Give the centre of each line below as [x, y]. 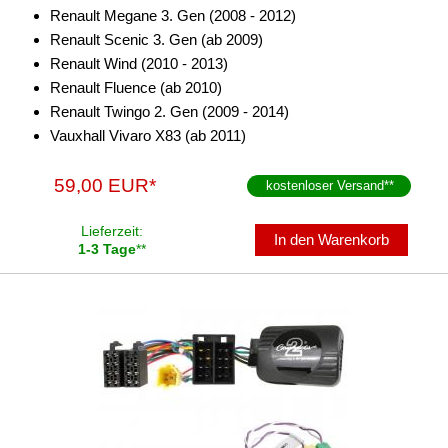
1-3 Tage [107, 249]
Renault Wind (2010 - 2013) [139, 63]
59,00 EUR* [105, 185]
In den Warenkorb [332, 239]
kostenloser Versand [325, 185]
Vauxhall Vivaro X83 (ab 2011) [148, 135]
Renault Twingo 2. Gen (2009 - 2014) [169, 111]
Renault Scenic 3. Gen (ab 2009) [156, 39]
